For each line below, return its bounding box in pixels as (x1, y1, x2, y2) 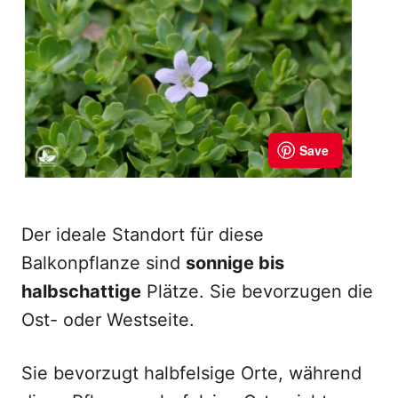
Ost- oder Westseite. (21, 309, 195, 330)
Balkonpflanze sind (21, 252, 186, 274)
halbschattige (21, 281, 141, 302)
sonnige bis (186, 252, 284, 274)
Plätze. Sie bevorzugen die (141, 281, 373, 302)
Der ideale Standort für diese (21, 224, 264, 245)
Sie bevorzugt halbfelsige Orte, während (21, 362, 362, 384)
